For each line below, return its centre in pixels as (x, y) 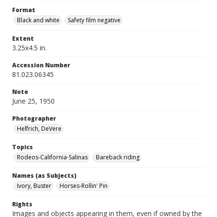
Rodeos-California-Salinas (52, 157)
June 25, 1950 (33, 101)
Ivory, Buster (34, 186)
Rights (22, 204)
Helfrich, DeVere (39, 129)
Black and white (38, 20)
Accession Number (41, 65)
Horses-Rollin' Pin (84, 186)
